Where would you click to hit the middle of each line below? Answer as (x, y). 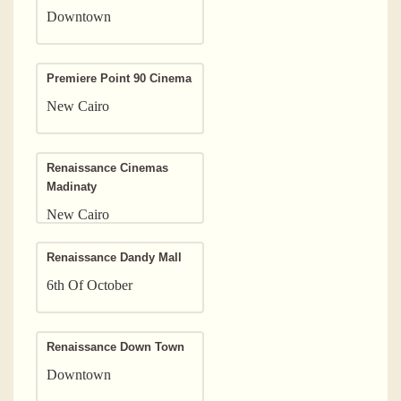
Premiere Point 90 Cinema (119, 78)
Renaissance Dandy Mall (114, 257)
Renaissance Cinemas (107, 167)
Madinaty (72, 186)
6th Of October (90, 285)
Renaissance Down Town (115, 346)
